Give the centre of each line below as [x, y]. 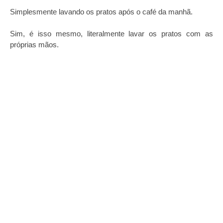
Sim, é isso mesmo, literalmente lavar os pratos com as [111, 34]
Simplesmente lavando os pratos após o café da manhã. [101, 12]
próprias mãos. [34, 45]
